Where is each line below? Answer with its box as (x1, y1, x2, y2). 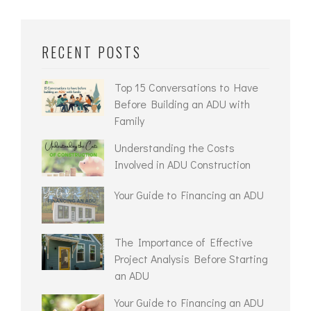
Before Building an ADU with (115, 96, 250, 111)
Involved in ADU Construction (115, 157, 251, 171)
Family (115, 113, 144, 128)
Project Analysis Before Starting (115, 251, 268, 266)
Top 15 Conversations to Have (115, 80, 258, 94)
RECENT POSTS (42, 42, 142, 62)
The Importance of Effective (115, 234, 253, 249)
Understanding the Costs (115, 140, 235, 155)
